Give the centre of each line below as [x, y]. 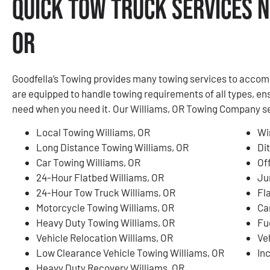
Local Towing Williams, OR [93, 132]
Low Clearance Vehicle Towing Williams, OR [130, 252]
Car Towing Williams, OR [88, 162]
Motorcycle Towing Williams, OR [105, 207]
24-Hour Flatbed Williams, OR [100, 177]
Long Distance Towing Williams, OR [112, 147]
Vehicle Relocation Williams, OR [105, 237]
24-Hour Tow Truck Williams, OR [106, 192]
